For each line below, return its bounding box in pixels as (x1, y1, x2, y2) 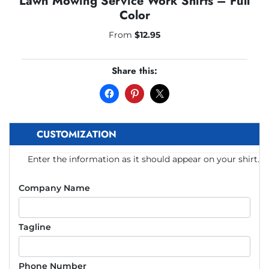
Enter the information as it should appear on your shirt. (28, 153, 259, 165)
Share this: (112, 64, 157, 78)
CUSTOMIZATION (37, 127, 116, 141)
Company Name (19, 182, 90, 193)
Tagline (19, 221, 51, 232)
